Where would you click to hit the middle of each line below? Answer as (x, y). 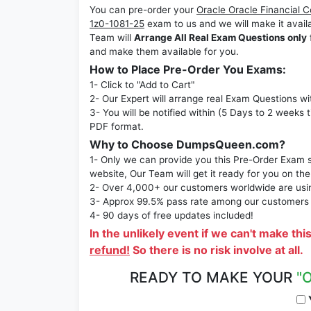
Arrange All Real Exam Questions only (220, 38)
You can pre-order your (143, 10)
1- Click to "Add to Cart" (142, 85)
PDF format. (117, 127)
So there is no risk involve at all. (217, 250)
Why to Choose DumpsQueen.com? (187, 145)
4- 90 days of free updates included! (171, 216)
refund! (110, 250)
